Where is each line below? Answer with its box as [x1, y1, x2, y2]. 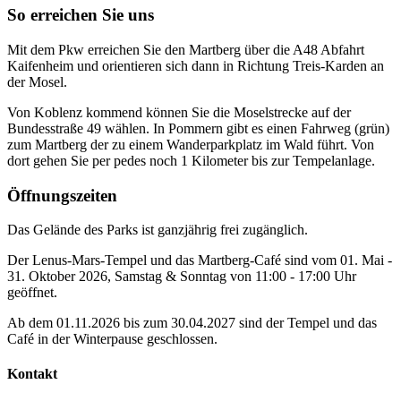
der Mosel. [7, 73, 67, 90]
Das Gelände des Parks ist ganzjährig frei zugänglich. [7, 222, 308, 238]
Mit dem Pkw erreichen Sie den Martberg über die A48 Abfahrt [7, 41, 364, 57]
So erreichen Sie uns [7, 5, 154, 25]
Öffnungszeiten [7, 185, 117, 205]
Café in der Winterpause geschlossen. [7, 331, 218, 347]
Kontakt [7, 366, 57, 382]
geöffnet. [7, 285, 57, 301]
